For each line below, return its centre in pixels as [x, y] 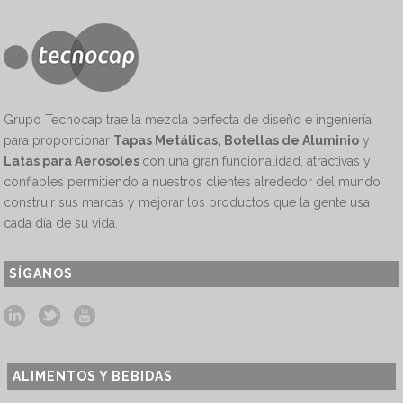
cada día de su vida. [61, 223]
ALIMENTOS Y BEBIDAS [93, 376]
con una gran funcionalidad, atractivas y [257, 161]
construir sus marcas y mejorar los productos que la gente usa [187, 202]
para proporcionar [59, 140]
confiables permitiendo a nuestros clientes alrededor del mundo [193, 182]
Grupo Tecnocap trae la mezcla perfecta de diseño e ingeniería [188, 120]
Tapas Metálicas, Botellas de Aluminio [237, 140]
